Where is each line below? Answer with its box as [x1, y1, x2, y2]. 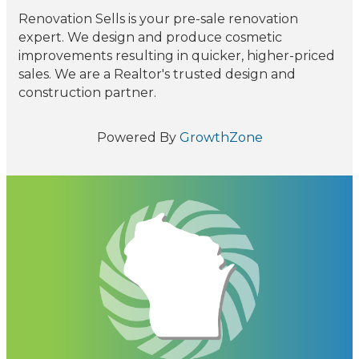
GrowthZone [179, 130, 263, 146]
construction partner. [18, 85, 156, 101]
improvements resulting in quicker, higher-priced [18, 48, 335, 64]
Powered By [96, 130, 179, 146]
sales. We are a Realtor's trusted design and [18, 67, 296, 83]
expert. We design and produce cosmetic [18, 30, 282, 46]
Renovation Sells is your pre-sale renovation [18, 11, 298, 27]
